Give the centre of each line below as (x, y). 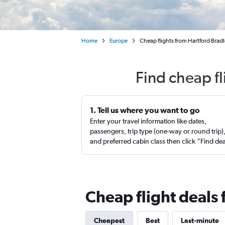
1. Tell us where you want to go (145, 110)
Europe (119, 41)
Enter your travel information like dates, (148, 121)
